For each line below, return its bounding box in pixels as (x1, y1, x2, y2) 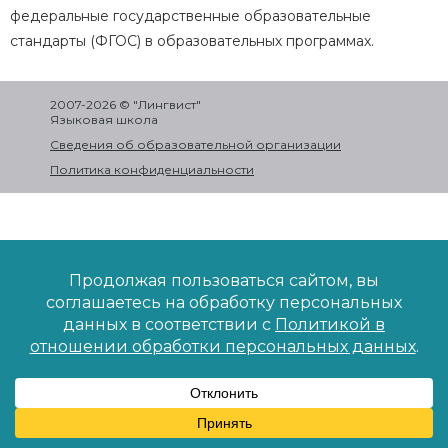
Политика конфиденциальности (50, 162, 254, 177)
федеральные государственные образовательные (10, 7, 371, 25)
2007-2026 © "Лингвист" (50, 97, 201, 112)
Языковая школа (50, 112, 158, 127)
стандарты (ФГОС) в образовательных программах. (10, 32, 374, 50)
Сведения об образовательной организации (50, 137, 341, 152)
